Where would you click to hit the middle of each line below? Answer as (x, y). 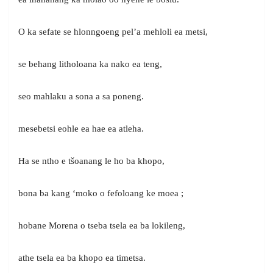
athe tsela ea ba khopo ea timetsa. (82, 257)
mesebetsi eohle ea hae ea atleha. (81, 128)
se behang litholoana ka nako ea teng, (90, 64)
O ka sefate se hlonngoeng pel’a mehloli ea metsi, (113, 31)
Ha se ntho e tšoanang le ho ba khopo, (91, 161)
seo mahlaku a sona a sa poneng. (81, 96)
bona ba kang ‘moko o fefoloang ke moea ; (101, 193)
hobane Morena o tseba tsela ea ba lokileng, (102, 225)
